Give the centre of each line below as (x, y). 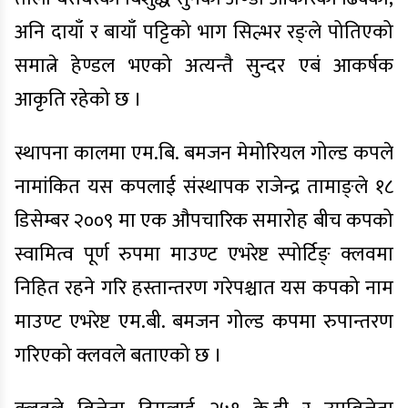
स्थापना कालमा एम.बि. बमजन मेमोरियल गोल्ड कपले (204, 153)
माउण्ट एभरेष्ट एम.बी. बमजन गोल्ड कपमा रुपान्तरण (204, 322)
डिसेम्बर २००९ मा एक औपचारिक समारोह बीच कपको (204, 221)
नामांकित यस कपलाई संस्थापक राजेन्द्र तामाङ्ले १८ (204, 187)
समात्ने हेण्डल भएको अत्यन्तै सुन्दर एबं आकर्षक (204, 66)
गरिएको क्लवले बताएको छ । (118, 356)
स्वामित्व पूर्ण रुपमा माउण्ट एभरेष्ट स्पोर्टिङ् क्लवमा (204, 255)
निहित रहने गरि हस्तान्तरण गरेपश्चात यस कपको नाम (204, 288)
